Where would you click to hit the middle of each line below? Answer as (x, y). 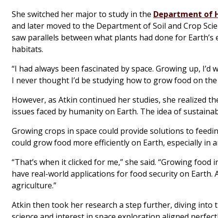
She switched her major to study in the (82, 14)
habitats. (27, 49)
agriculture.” (34, 186)
